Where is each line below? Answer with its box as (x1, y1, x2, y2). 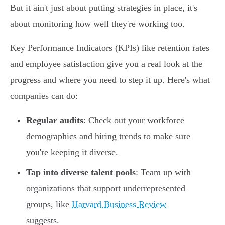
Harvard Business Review (72, 199, 166, 210)
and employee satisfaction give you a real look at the (10, 59, 202, 69)
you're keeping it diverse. (26, 147, 118, 158)
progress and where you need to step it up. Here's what (10, 75, 210, 85)
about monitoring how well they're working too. (10, 19, 185, 29)
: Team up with (136, 167, 191, 178)
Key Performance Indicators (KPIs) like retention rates (10, 43, 209, 53)
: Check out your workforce (83, 115, 184, 126)
